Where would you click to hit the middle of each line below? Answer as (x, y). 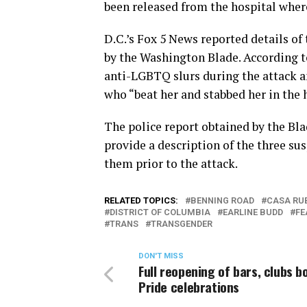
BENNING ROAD (222, 200)
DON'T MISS (161, 256)
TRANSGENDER (182, 224)
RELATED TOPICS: (141, 200)
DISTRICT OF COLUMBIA (160, 212)
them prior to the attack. (171, 163)
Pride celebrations (189, 287)
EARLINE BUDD (253, 212)
